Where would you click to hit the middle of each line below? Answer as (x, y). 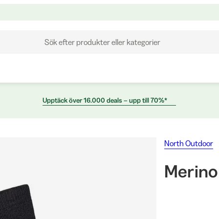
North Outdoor (188, 143)
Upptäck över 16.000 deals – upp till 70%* (105, 100)
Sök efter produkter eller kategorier (102, 42)
